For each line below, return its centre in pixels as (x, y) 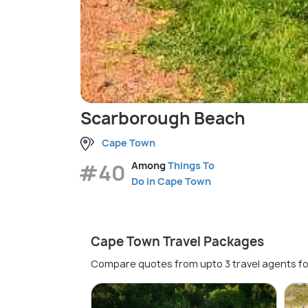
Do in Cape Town (171, 181)
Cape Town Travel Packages (177, 242)
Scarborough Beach (163, 119)
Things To (191, 166)
